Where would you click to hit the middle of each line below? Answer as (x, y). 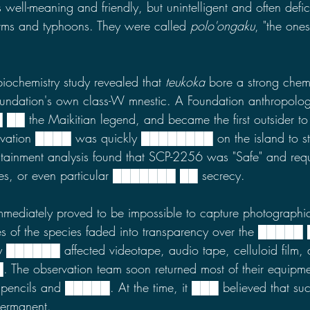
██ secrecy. (212, 175)
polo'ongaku (222, 26)
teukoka (185, 82)
